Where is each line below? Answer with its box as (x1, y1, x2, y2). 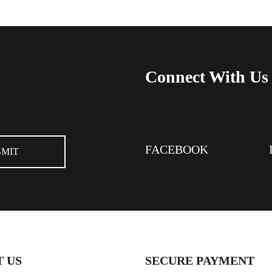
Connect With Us (144, 67, 268, 86)
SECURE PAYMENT (145, 254, 254, 267)
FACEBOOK (144, 143, 208, 156)
